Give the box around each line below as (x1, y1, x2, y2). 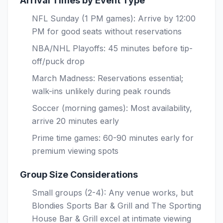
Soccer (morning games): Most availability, (32, 103, 192, 113)
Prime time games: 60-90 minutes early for (32, 133, 194, 143)
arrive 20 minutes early (32, 116, 119, 126)
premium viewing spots (32, 146, 118, 156)
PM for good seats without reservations (32, 26, 182, 36)
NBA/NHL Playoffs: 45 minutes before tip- (32, 43, 193, 53)
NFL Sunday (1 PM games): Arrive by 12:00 (32, 13, 196, 23)
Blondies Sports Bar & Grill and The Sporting (32, 201, 201, 211)
